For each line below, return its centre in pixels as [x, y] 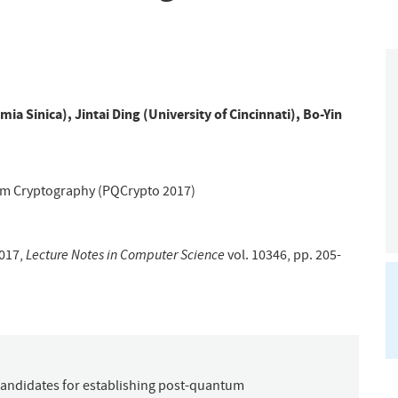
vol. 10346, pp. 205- [283, 255]
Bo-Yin [322, 114]
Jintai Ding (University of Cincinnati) [185, 114]
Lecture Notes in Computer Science [125, 254]
